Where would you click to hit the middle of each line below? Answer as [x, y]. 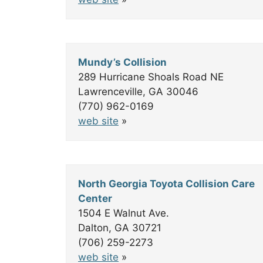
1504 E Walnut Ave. [124, 213]
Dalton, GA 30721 [120, 228]
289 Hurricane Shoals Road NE [151, 77]
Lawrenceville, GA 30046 [138, 92]
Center [95, 198]
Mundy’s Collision [122, 62]
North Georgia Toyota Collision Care [166, 184]
